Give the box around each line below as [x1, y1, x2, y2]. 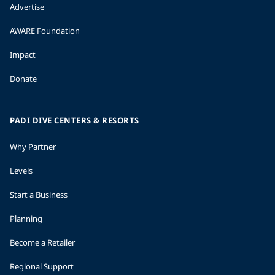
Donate [10, 73, 37, 84]
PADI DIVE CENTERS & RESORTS [10, 115, 139, 126]
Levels [10, 165, 33, 176]
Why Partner [10, 141, 56, 152]
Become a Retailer [10, 237, 75, 248]
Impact [10, 49, 36, 60]
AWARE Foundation [10, 25, 80, 36]
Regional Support [10, 261, 74, 272]
